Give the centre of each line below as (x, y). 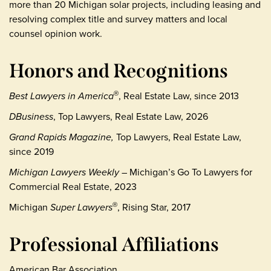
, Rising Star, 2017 (154, 207)
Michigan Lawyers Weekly (64, 172)
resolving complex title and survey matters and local (118, 19)
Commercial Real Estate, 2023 (73, 186)
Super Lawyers (81, 207)
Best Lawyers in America (61, 96)
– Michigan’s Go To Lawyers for (186, 172)
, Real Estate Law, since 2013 (179, 96)
